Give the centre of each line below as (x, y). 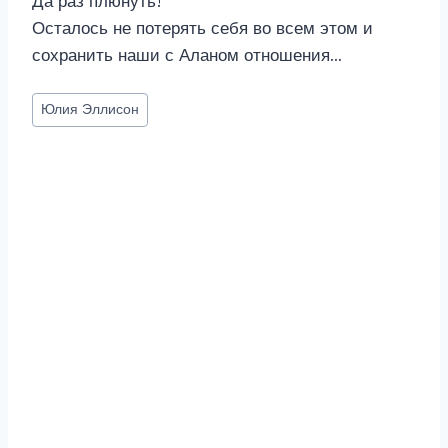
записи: (61, 126)
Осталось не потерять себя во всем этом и (202, 28)
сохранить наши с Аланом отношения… (187, 55)
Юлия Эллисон (90, 110)
